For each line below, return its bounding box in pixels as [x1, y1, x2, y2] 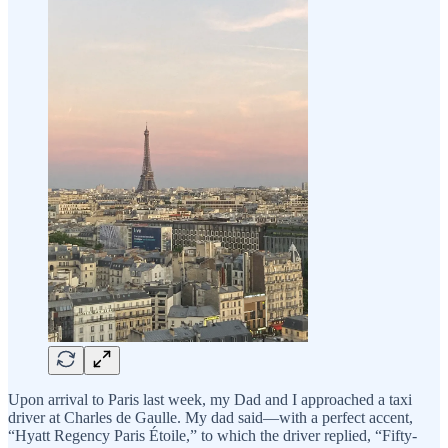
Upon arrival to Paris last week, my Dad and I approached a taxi [8, 391, 412, 409]
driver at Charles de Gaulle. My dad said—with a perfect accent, [8, 409, 413, 427]
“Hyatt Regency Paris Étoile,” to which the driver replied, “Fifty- [8, 427, 417, 445]
